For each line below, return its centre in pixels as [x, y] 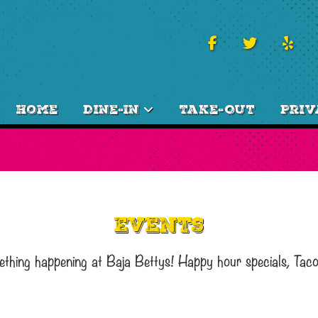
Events [159, 224]
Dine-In [111, 109]
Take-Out [217, 109]
